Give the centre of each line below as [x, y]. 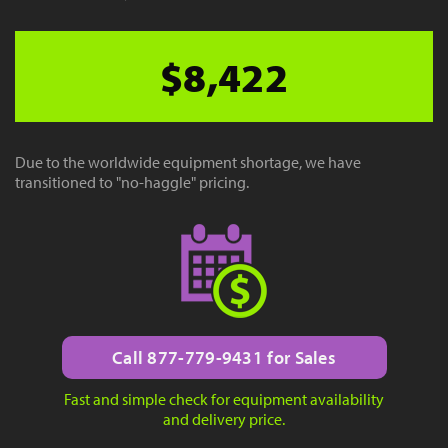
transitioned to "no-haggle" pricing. [132, 182]
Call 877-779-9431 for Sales [224, 358]
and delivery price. [224, 419]
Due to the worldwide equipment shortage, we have [188, 162]
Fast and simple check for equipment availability [224, 399]
